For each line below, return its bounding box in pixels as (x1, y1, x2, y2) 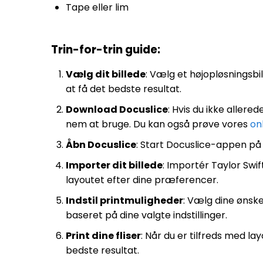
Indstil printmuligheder (66, 194, 183, 207)
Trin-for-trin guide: (51, 42, 160, 58)
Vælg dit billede (66, 68, 146, 81)
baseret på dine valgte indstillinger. (66, 208, 227, 222)
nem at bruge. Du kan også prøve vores (66, 117, 250, 131)
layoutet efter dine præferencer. (66, 173, 218, 187)
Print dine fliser (66, 229, 141, 242)
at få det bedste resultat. (66, 82, 181, 96)
